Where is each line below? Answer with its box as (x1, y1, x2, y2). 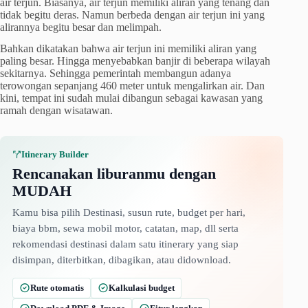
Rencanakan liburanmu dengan (12, 164, 216, 182)
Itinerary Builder (21, 148, 89, 159)
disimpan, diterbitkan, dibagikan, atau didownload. (12, 254, 231, 265)
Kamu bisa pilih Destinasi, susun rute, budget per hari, (12, 206, 245, 218)
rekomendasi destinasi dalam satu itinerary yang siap (12, 238, 239, 250)
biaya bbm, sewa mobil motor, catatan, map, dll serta (12, 222, 239, 234)
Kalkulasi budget (109, 283, 175, 294)
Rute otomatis (30, 283, 84, 294)
